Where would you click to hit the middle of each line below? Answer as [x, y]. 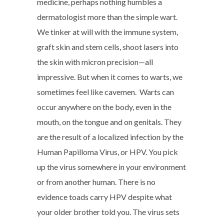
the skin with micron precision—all [95, 62]
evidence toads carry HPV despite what [104, 197]
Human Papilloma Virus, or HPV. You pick [107, 152]
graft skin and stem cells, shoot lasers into [108, 47]
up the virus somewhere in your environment [111, 167]
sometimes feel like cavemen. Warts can [105, 92]
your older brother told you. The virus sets [108, 212]
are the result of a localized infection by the [110, 137]
